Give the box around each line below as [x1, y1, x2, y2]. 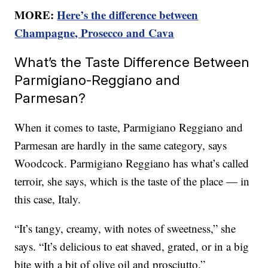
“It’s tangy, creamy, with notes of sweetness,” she [14, 221, 236, 236]
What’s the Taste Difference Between [14, 54, 250, 71]
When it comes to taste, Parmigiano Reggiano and [14, 120, 243, 135]
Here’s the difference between [57, 7, 199, 23]
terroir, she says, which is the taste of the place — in [14, 173, 250, 189]
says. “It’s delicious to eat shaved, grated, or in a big [14, 239, 249, 254]
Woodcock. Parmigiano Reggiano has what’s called [14, 156, 249, 171]
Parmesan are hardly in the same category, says [14, 138, 227, 153]
